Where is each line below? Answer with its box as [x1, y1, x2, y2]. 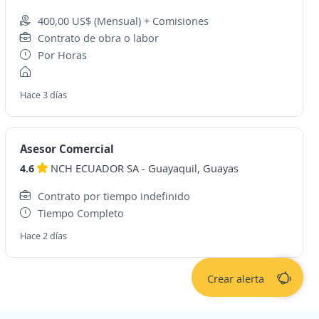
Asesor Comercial [19, 141, 114, 157]
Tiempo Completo [37, 206, 124, 220]
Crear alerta [206, 271, 264, 286]
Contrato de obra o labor [37, 31, 159, 45]
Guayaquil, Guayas [147, 161, 239, 175]
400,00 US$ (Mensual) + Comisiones [37, 14, 209, 28]
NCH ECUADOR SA [50, 161, 139, 175]
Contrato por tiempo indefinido [37, 189, 190, 203]
